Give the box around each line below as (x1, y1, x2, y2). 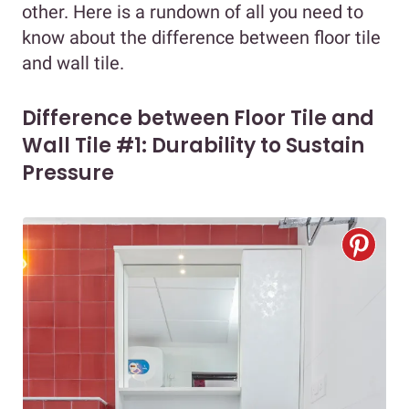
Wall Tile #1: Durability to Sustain (22, 131, 364, 160)
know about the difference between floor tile (22, 26, 381, 48)
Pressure (22, 158, 114, 187)
